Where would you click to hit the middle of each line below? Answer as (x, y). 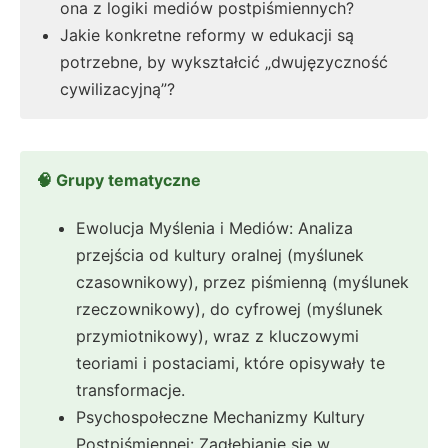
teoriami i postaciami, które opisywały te (230, 363)
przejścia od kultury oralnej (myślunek (220, 255)
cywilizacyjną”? (117, 89)
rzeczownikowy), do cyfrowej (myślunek (229, 309)
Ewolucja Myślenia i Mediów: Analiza (214, 228)
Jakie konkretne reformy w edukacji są (207, 35)
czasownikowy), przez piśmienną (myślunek (242, 282)
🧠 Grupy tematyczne (118, 180)
